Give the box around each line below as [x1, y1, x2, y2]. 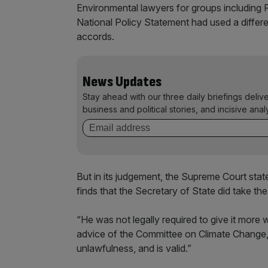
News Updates [83, 73, 162, 90]
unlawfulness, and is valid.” [77, 242, 191, 254]
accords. [77, 31, 114, 42]
